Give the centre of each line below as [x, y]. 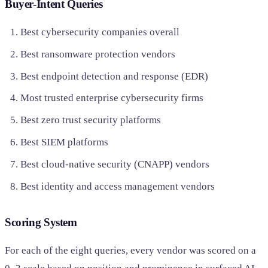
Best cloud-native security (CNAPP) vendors [115, 164]
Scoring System [41, 223]
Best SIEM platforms [64, 142]
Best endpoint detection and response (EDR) [114, 76]
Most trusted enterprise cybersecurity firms [112, 98]
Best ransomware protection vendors [98, 54]
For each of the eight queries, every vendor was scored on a [130, 251]
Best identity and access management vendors [117, 186]
